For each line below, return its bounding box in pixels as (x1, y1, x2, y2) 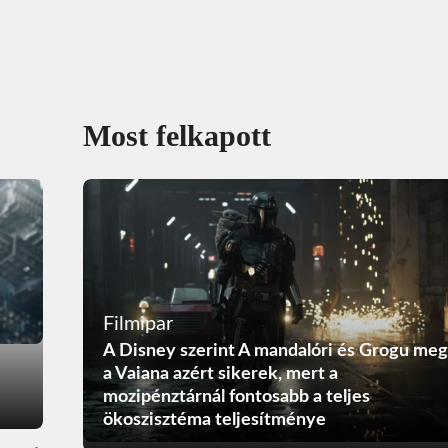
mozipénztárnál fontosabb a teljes (102, 387, 370, 406)
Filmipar (102, 313, 173, 334)
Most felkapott (82, 119, 271, 153)
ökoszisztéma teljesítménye (102, 410, 326, 429)
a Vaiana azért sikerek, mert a (102, 364, 338, 383)
